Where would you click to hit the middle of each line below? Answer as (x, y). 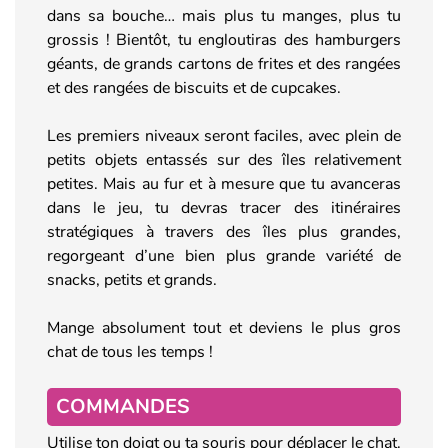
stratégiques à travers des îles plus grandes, (224, 231)
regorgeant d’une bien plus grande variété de (224, 255)
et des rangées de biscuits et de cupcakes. (194, 87)
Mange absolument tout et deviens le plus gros (224, 327)
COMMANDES (123, 406)
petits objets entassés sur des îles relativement (224, 159)
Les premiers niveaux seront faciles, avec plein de (224, 135)
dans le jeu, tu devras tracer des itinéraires (224, 207)
